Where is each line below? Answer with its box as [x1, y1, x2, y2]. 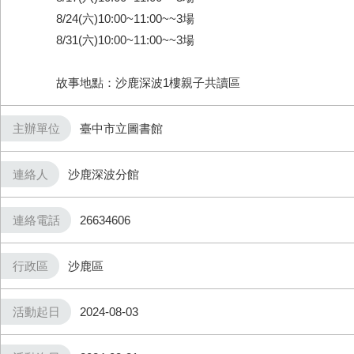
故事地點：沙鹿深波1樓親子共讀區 [56, 76, 240, 89]
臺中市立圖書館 [80, 122, 163, 135]
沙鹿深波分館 [68, 168, 139, 181]
